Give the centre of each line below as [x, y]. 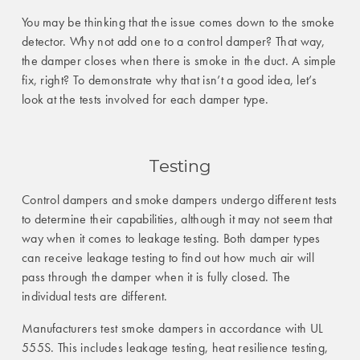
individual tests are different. [94, 296]
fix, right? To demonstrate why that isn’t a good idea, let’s [169, 80]
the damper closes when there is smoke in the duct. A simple [179, 60]
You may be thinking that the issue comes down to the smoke [178, 22]
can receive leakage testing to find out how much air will [168, 257]
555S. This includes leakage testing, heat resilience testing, [175, 347]
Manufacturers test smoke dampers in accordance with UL [172, 328]
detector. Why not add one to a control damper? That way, [173, 41]
